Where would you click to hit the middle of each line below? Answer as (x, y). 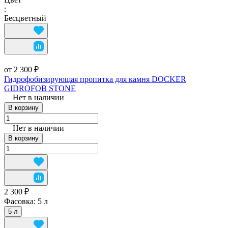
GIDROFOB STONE (40, 88)
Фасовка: (21, 201)
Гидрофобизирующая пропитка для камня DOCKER (95, 79)
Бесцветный (25, 18)
